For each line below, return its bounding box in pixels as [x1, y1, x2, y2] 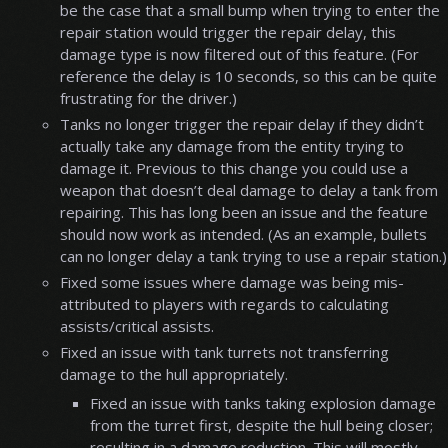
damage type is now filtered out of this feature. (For [60, 44, 419, 65]
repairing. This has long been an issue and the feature [60, 202, 428, 223]
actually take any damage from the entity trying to [60, 136, 404, 157]
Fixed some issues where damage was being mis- [60, 271, 404, 292]
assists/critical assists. [60, 315, 214, 336]
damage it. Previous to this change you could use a [60, 158, 408, 179]
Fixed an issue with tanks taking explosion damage [90, 393, 436, 414]
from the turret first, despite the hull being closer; [90, 415, 433, 436]
